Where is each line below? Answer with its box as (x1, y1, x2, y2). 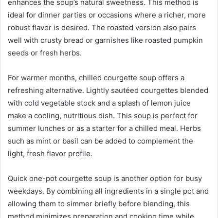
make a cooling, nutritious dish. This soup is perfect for (8, 110, 198, 120)
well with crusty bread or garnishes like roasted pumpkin (8, 35, 203, 45)
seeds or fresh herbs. (8, 48, 82, 57)
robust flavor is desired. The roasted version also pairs (8, 22, 196, 32)
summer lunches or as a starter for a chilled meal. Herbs (8, 123, 201, 133)
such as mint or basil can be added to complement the (8, 136, 193, 145)
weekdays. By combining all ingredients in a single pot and (8, 186, 209, 196)
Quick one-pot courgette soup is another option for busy (8, 173, 202, 183)
